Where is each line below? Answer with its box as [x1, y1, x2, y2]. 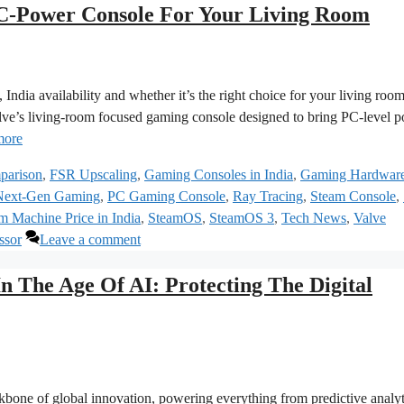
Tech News [281, 209, 346, 225]
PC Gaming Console [107, 188, 225, 204]
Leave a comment [40, 231, 141, 247]
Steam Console [310, 188, 396, 204]
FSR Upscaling [50, 166, 137, 182]
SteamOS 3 [209, 209, 274, 225]
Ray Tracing [233, 188, 303, 204]
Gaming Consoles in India [144, 166, 293, 182]
